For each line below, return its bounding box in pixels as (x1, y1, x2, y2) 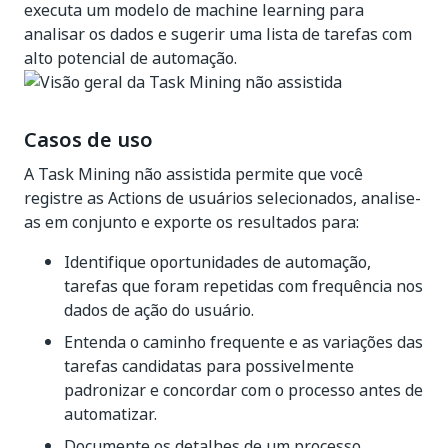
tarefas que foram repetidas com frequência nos (64, 274, 423, 298)
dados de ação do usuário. (64, 298, 254, 322)
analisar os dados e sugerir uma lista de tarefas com (24, 22, 412, 46)
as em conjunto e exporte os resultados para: (24, 210, 359, 234)
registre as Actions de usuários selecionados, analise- (24, 186, 421, 210)
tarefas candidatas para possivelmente (64, 354, 354, 378)
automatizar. (64, 402, 157, 426)
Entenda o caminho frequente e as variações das (64, 330, 423, 354)
